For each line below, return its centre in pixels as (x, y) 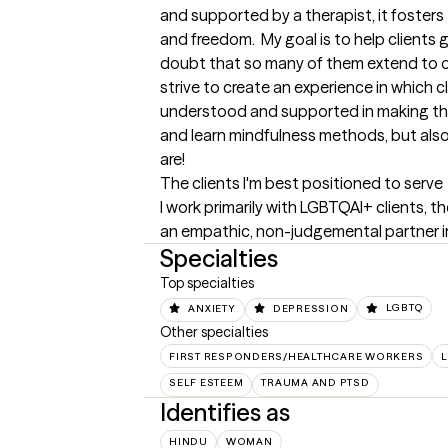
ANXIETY (212, 308)
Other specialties (214, 331)
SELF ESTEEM (206, 382)
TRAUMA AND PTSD (315, 382)
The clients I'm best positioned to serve (301, 183)
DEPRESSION (310, 308)
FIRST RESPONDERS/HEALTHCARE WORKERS (296, 356)
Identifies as (225, 412)
